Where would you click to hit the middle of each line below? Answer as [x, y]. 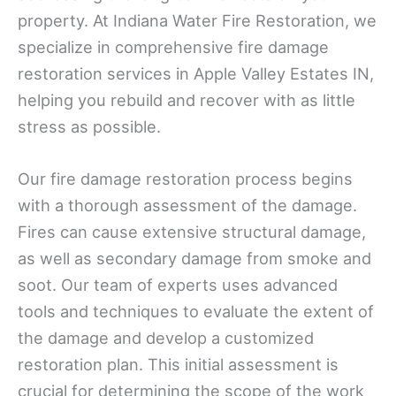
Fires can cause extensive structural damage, [192, 232]
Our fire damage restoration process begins [185, 179]
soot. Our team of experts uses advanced [178, 285]
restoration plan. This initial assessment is [178, 365]
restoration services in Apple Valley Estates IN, [196, 74]
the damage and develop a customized [166, 338]
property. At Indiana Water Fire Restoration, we [197, 21]
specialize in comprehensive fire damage [173, 47]
